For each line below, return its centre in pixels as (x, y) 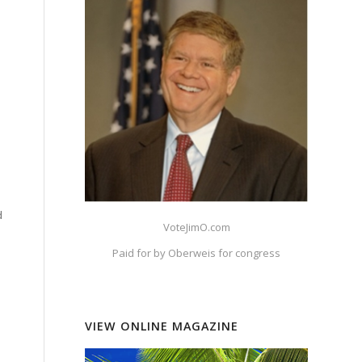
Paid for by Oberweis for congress (197, 253)
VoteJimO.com (196, 227)
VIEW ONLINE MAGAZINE (162, 326)
